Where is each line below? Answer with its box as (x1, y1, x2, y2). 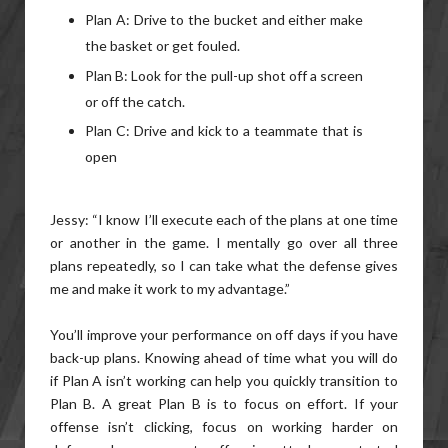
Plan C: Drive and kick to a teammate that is (85, 122, 363, 139)
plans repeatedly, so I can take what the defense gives (50, 257, 398, 274)
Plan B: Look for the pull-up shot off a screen (85, 66, 363, 84)
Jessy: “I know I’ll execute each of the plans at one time (50, 211, 398, 228)
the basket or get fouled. (85, 37, 240, 54)
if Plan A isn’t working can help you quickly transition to (50, 372, 398, 389)
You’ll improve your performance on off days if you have (50, 326, 398, 343)
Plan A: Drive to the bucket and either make (85, 11, 363, 28)
